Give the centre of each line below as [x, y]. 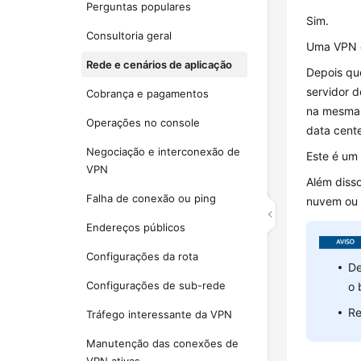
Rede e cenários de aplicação [160, 64]
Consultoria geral [129, 35]
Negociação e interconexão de [164, 151]
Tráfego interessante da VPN [160, 314]
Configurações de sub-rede [156, 285]
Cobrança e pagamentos [148, 93]
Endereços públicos [136, 227]
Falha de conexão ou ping [151, 198]
